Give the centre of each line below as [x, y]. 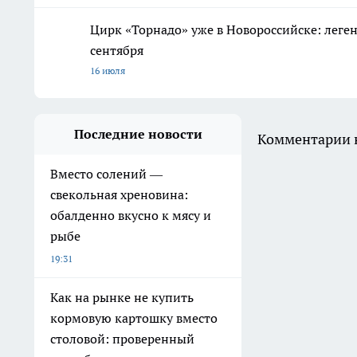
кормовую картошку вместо [134, 318]
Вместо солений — [106, 174]
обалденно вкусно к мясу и [131, 216]
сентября [117, 51]
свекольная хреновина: [119, 195]
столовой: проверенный [122, 339]
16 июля [108, 71]
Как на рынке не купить [122, 298]
